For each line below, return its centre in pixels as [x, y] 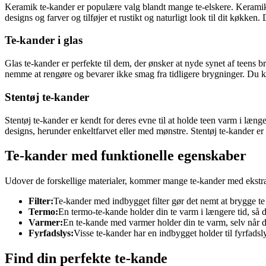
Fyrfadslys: [51, 233]
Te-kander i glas [44, 40]
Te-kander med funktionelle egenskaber [126, 156]
